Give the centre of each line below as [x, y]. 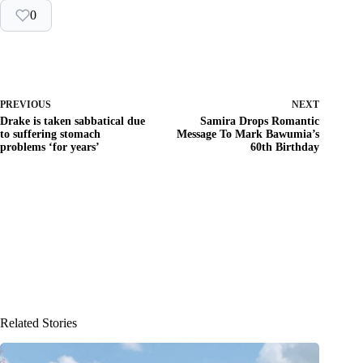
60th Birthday [285, 147]
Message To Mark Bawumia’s [248, 134]
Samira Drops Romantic [260, 121]
